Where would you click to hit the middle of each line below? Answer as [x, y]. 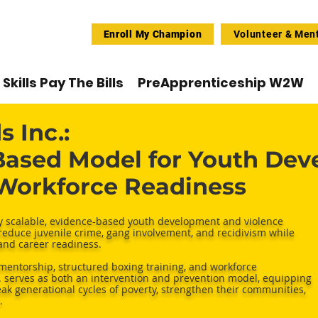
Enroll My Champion [153, 34]
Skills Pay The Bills [63, 83]
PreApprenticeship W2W [221, 83]
